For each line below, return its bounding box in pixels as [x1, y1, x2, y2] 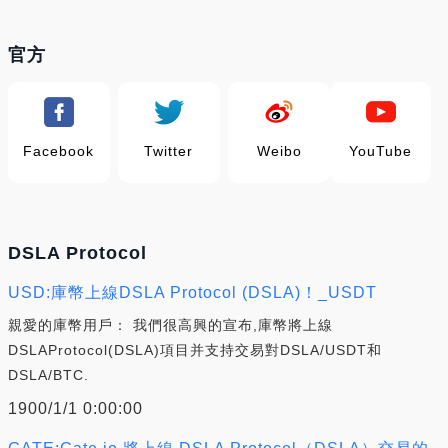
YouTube [349, 142, 413, 159]
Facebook [23, 142, 95, 159]
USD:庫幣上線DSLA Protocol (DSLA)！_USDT [8, 283, 377, 301]
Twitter [144, 142, 194, 159]
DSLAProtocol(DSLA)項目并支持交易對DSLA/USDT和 [8, 341, 382, 358]
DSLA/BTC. [8, 366, 89, 383]
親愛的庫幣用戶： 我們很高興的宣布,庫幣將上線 [8, 316, 333, 333]
